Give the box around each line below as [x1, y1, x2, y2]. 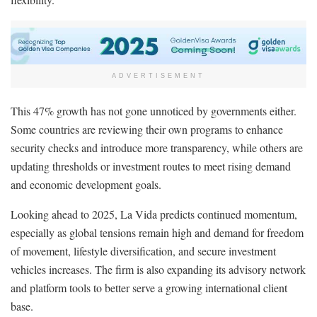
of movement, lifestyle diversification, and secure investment [11, 243, 276, 258]
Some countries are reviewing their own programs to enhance [11, 121, 283, 137]
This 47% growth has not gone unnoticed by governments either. [11, 103, 296, 118]
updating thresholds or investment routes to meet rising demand [11, 158, 291, 173]
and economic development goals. [11, 176, 161, 192]
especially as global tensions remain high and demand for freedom [11, 224, 304, 240]
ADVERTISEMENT [112, 71, 205, 79]
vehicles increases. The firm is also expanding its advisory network [11, 261, 306, 277]
